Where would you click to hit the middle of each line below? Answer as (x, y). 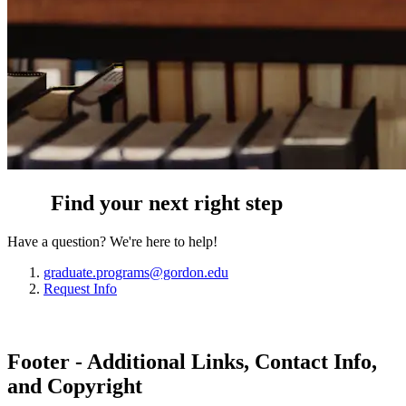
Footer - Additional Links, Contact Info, (192, 361)
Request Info (80, 288)
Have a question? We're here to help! (112, 241)
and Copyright (75, 386)
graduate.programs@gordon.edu (136, 272)
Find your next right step (167, 203)
